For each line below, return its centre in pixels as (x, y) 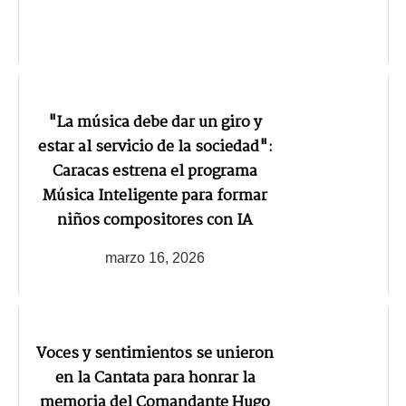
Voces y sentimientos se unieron (155, 354)
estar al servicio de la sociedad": (155, 148)
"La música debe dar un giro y (155, 123)
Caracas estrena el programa (155, 172)
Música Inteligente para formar (155, 197)
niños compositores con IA (155, 221)
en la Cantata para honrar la (155, 379)
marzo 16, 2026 (155, 257)
